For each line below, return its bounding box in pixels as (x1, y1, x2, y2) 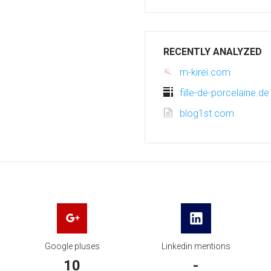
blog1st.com (180, 108, 234, 119)
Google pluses (44, 241, 100, 251)
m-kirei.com (180, 67, 230, 78)
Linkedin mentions (161, 241, 230, 251)
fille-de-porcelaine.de (180, 87, 269, 99)
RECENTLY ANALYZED (163, 46, 262, 57)
